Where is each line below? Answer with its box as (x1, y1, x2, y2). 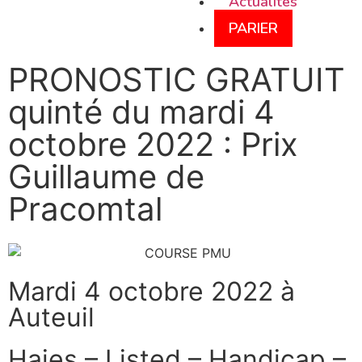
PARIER (229, 19, 278, 38)
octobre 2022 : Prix (8, 124, 298, 164)
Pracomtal (8, 189, 162, 229)
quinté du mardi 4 (8, 92, 275, 132)
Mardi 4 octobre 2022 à (8, 275, 295, 307)
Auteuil (8, 301, 95, 333)
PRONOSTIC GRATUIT (8, 60, 345, 99)
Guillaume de (8, 157, 204, 196)
